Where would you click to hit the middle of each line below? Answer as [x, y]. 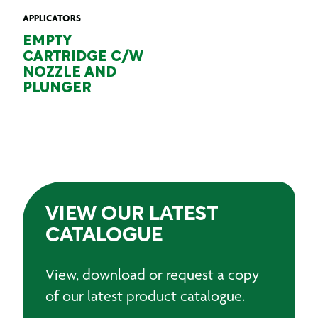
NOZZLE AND [70, 73]
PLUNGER [57, 89]
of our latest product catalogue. [145, 296]
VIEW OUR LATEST [132, 215]
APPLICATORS [52, 18]
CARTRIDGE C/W [83, 57]
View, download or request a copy [152, 274]
